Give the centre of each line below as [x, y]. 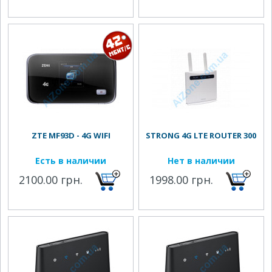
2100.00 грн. [51, 180]
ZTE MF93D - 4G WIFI [71, 135]
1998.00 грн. [182, 180]
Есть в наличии [71, 161]
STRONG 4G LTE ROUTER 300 [201, 135]
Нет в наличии [201, 161]
